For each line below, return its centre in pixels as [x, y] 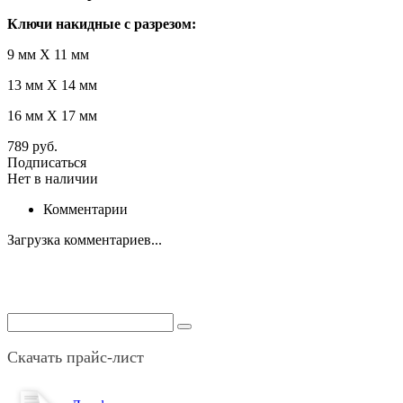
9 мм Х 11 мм [48, 55]
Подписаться [47, 163]
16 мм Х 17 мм [52, 116]
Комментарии [85, 210]
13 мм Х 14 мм [52, 85]
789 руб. [32, 147]
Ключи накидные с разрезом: [102, 24]
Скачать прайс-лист [76, 358]
